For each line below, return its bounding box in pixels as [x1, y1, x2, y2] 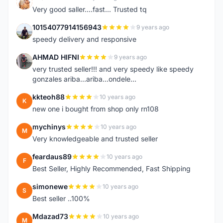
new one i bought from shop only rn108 [32, 105, 159, 113]
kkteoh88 [32, 93, 65, 101]
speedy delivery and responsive [32, 35, 136, 43]
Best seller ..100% [32, 194, 90, 203]
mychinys [32, 122, 66, 131]
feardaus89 [32, 152, 72, 161]
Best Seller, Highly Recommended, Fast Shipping [32, 164, 191, 173]
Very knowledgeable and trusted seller [32, 134, 158, 143]
